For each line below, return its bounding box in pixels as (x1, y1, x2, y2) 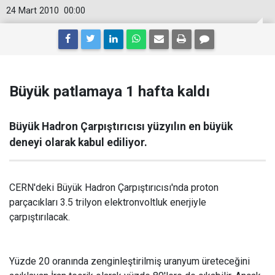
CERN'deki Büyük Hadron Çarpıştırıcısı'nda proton (9, 182, 219, 193)
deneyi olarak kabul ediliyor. (9, 136, 147, 149)
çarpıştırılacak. (9, 211, 70, 223)
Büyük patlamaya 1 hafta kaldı (9, 83, 210, 100)
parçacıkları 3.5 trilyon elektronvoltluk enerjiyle (9, 196, 206, 208)
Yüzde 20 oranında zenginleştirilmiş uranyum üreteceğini (9, 255, 250, 267)
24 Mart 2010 (6, 6, 59, 16)
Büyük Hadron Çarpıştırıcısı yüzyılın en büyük (9, 120, 233, 133)
